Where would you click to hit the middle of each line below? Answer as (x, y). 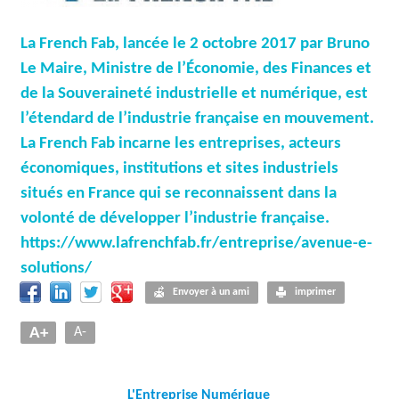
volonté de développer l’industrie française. (175, 219)
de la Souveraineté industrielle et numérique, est (194, 94)
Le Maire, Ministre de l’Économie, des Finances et (196, 69)
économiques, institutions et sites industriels (179, 169)
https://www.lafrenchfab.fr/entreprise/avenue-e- (196, 244)
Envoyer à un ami (211, 292)
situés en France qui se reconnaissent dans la (179, 194)
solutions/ (56, 269)
